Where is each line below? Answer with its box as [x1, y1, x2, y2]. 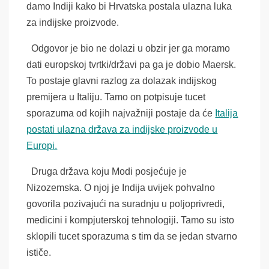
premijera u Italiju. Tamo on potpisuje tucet [26, 92, 206, 103]
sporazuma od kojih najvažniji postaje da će [26, 108, 216, 119]
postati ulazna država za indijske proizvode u [26, 124, 218, 135]
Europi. [26, 141, 58, 151]
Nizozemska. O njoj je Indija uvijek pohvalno [26, 183, 216, 193]
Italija [215, 108, 238, 119]
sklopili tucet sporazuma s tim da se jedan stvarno [26, 231, 238, 242]
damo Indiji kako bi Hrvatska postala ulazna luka [26, 1, 232, 12]
